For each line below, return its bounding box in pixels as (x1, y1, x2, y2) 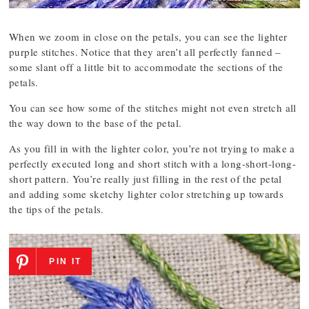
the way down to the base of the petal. (9, 116, 182, 130)
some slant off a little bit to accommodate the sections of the (9, 60, 283, 74)
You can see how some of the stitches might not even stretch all (9, 101, 297, 115)
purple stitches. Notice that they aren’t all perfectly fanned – (9, 45, 281, 59)
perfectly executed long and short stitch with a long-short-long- (9, 157, 296, 171)
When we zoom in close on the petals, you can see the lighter (9, 30, 288, 44)
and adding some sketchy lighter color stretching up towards (9, 187, 284, 201)
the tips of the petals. (9, 202, 104, 217)
